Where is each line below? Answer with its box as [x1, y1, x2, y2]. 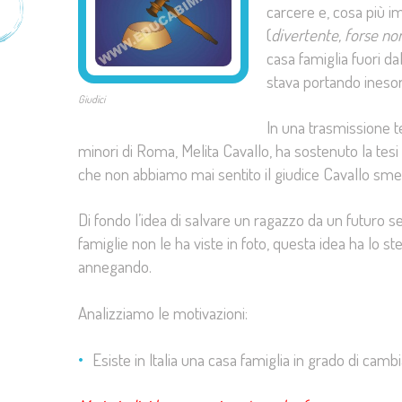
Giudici [78, 92, 105, 107]
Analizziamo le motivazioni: [78, 301, 248, 324]
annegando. [78, 255, 152, 278]
